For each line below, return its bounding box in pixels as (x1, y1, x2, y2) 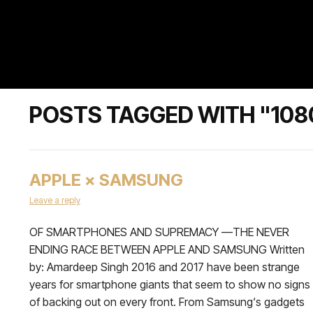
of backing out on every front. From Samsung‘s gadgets (29, 295, 305, 309)
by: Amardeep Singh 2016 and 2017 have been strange (29, 260, 300, 274)
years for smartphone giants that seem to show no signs (29, 277, 310, 291)
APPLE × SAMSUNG (29, 170, 183, 190)
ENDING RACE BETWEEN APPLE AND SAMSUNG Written (29, 242, 305, 256)
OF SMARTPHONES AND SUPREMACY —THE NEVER (29, 225, 289, 239)
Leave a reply (29, 195, 80, 205)
